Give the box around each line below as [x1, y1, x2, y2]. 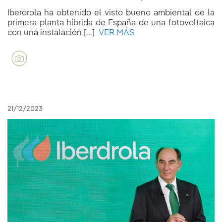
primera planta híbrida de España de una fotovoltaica [7, 18, 215, 27]
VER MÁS [95, 28, 135, 37]
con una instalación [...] [7, 28, 95, 37]
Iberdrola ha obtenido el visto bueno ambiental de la [7, 8, 215, 17]
